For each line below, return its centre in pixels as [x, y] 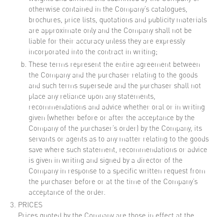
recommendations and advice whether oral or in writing [117, 107]
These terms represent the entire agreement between [114, 64]
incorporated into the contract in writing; [93, 52]
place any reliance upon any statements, [92, 96]
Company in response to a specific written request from [117, 171]
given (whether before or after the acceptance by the [112, 117]
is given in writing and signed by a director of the [106, 160]
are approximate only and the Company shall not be [110, 30]
